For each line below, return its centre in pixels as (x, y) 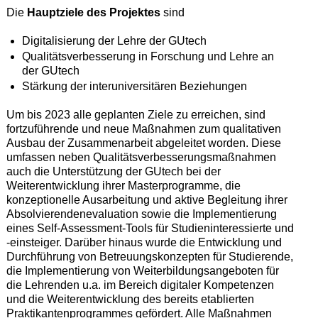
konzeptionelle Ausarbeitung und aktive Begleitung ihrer (147, 199)
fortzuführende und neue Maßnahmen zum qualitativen (143, 128)
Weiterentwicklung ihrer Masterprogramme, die (123, 185)
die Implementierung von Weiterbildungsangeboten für (142, 270)
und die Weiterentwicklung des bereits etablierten (130, 299)
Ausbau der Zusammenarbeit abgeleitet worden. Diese (143, 143)
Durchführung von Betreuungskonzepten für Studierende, (149, 256)
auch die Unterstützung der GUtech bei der (113, 171)
